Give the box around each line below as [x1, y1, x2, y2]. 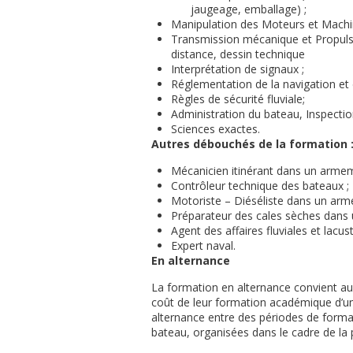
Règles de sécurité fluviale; [171, 91, 305, 106]
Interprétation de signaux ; [171, 61, 304, 76]
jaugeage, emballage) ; [191, 2, 307, 17]
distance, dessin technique [171, 46, 305, 61]
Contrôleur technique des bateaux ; [171, 178, 349, 193]
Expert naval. [171, 238, 236, 253]
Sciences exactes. [171, 121, 260, 136]
